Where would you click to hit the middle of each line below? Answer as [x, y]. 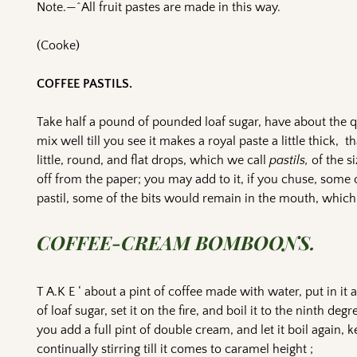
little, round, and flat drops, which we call [153, 161]
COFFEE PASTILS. [85, 84]
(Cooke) [59, 46]
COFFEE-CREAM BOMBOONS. [177, 242]
